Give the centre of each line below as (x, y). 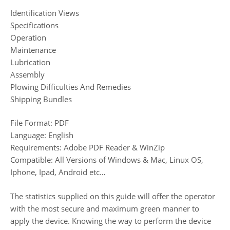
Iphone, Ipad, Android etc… (58, 172)
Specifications (34, 25)
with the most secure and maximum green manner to (105, 208)
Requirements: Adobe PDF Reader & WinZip (88, 148)
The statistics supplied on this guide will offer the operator (113, 196)
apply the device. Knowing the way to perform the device (111, 221)
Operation (28, 37)
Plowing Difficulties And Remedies (71, 87)
